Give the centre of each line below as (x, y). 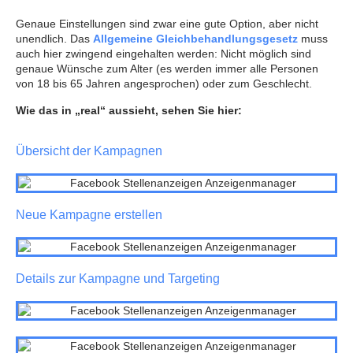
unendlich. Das (54, 39)
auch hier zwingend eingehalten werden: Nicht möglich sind (163, 54)
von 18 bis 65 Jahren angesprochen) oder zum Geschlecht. (164, 84)
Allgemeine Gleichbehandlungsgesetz (197, 39)
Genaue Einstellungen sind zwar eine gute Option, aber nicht (167, 24)
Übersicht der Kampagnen (89, 150)
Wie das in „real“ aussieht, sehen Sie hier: (129, 110)
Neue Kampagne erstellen (89, 214)
